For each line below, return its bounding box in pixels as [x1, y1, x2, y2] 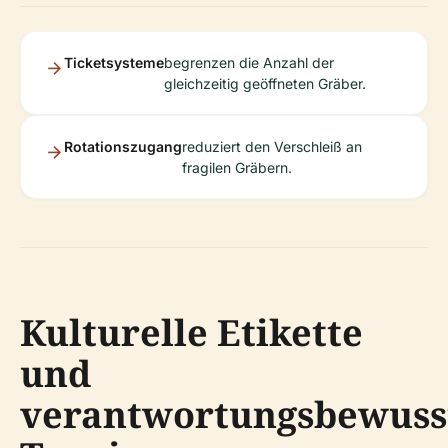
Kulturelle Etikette [20, 308, 363, 357]
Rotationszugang [64, 138, 182, 155]
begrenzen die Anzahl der [164, 54, 334, 71]
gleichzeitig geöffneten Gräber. [164, 75, 366, 92]
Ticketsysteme [64, 54, 164, 71]
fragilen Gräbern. [182, 159, 292, 176]
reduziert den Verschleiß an [182, 138, 362, 155]
